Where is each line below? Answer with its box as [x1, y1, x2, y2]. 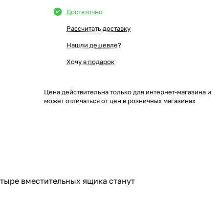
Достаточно [66, 8, 103, 16]
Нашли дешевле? [66, 41, 121, 49]
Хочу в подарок [66, 58, 114, 66]
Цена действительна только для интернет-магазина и [44, 88, 211, 96]
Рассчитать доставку [66, 24, 131, 32]
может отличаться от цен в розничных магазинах [44, 97, 196, 105]
